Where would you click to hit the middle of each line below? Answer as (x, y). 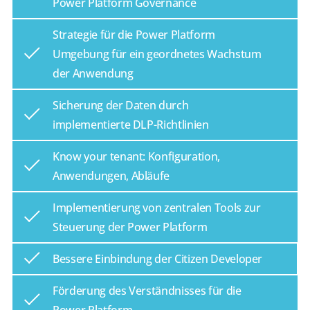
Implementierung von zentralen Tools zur (157, 208)
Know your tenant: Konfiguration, (136, 157)
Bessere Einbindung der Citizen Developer (158, 259)
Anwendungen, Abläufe (112, 176)
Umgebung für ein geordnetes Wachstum (157, 54)
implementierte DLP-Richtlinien (132, 125)
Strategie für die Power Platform (134, 35)
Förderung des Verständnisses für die (147, 291)
